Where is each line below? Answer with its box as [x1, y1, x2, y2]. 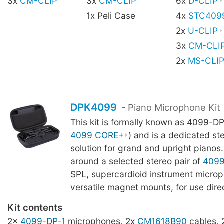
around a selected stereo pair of [70, 155, 203, 166]
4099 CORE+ [70, 129, 124, 140]
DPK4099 [70, 101, 117, 113]
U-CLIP [188, 25, 218, 36]
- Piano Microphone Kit [119, 101, 221, 113]
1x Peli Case [86, 10, 135, 21]
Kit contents [7, 202, 62, 214]
